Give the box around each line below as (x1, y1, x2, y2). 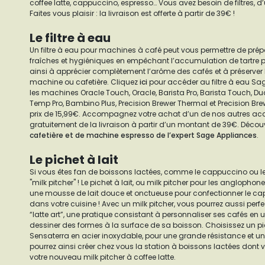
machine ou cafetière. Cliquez (30, 77, 140, 87)
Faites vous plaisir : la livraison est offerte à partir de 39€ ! (30, 8, 235, 18)
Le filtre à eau (30, 30, 111, 46)
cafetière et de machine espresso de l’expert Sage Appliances (30, 130, 257, 140)
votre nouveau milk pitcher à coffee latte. (30, 252, 177, 262)
